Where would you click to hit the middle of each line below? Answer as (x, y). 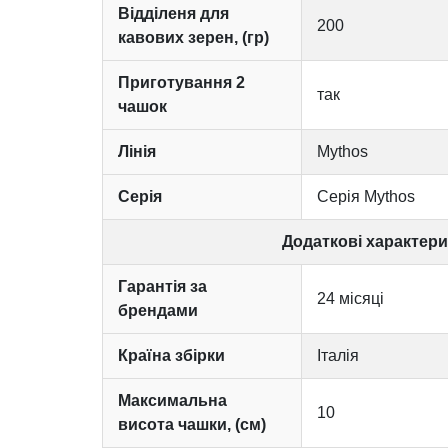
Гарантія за (162, 286)
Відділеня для (173, 13)
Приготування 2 (181, 82)
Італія (338, 355)
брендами (158, 310)
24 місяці (350, 298)
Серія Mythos (366, 196)
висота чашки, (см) (192, 424)
